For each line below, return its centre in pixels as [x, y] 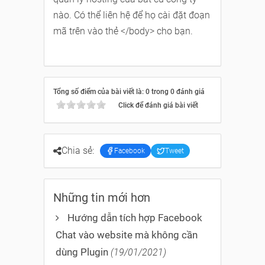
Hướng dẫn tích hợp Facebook [135, 218]
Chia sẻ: [78, 151]
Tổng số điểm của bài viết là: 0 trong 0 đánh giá [129, 92]
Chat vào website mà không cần [127, 235]
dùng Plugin [82, 252]
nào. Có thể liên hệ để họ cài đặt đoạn [132, 15]
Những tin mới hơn [102, 198]
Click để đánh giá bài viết [158, 106]
